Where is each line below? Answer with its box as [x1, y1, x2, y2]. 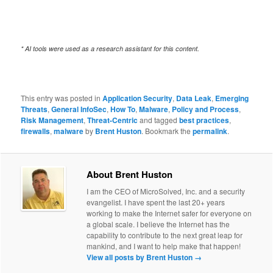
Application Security [102, 93, 173, 104]
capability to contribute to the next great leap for [87, 229, 243, 240]
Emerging [215, 93, 249, 104]
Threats [21, 104, 48, 115]
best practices [179, 115, 230, 126]
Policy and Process [172, 104, 239, 115]
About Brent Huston [87, 167, 173, 181]
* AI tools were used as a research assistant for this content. [21, 44, 200, 54]
